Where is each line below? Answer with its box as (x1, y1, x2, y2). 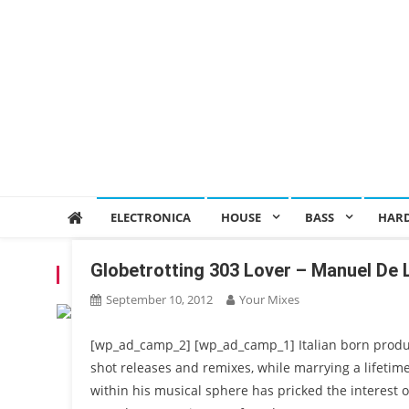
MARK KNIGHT (110, 266, 207, 283)
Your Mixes (239, 290, 300, 308)
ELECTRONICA (110, 209, 191, 225)
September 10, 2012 (106, 290, 214, 308)
